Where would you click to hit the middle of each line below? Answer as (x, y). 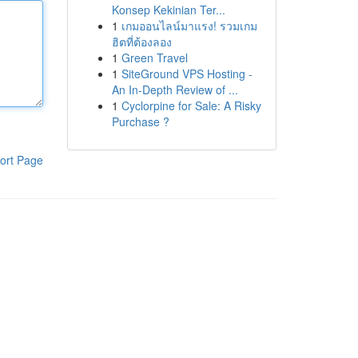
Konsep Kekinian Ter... (168, 10)
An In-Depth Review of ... (175, 89)
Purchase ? (140, 121)
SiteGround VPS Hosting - (187, 74)
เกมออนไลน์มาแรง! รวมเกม (189, 26)
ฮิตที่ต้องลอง (141, 42)
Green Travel (154, 58)
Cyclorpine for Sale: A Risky (191, 105)
